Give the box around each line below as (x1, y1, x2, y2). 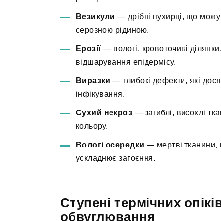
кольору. (76, 122, 108, 131)
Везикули (76, 12, 115, 21)
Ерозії (76, 44, 101, 53)
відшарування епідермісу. (76, 57, 176, 66)
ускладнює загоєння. (76, 154, 155, 163)
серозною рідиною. (76, 25, 149, 34)
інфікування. (76, 90, 125, 99)
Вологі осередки (76, 141, 145, 149)
